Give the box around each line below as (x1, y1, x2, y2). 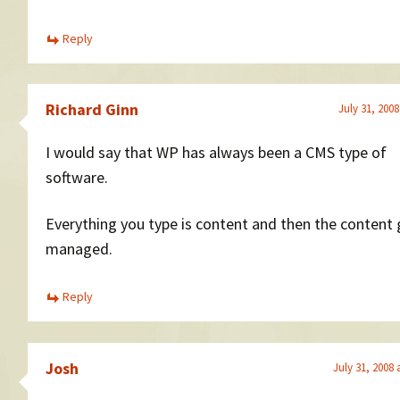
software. (46, 167, 108, 187)
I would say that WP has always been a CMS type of (46, 142, 387, 162)
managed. (46, 238, 112, 259)
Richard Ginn (46, 99, 138, 120)
